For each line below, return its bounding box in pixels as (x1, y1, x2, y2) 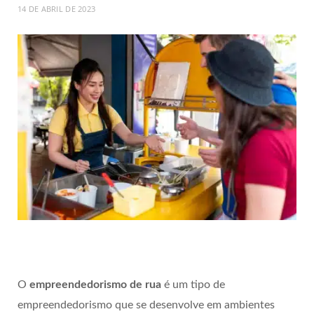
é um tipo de (161, 279, 225, 291)
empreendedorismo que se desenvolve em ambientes (18, 299, 275, 311)
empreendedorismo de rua (29, 279, 161, 291)
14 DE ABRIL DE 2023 (18, 4, 96, 14)
